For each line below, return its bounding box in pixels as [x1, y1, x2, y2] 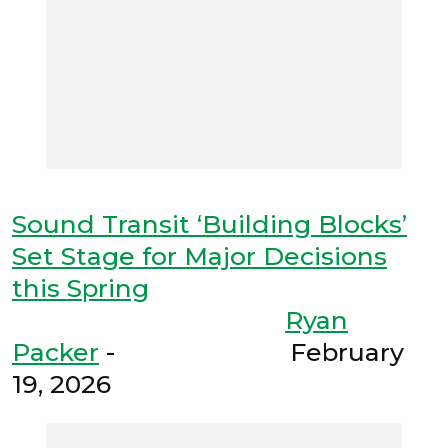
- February [99, 337, 404, 368]
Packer [12, 337, 99, 368]
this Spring [12, 273, 149, 304]
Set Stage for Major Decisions [12, 241, 387, 272]
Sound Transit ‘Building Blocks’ [12, 209, 407, 240]
